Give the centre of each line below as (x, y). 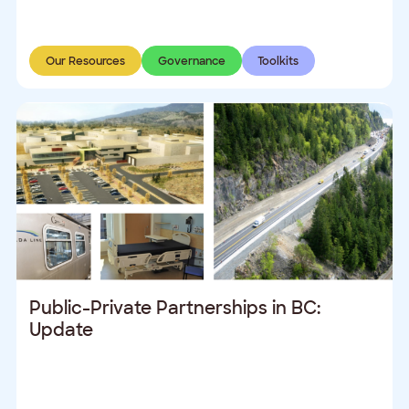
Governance (191, 61)
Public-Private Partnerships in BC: (175, 308)
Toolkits (278, 61)
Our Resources (85, 61)
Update (62, 330)
